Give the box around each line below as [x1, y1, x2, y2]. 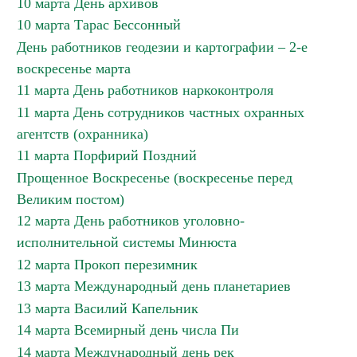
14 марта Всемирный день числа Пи [17, 322, 239, 338]
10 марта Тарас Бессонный [17, 17, 181, 33]
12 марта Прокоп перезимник [17, 257, 198, 273]
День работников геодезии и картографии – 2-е [17, 39, 308, 55]
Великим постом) [17, 191, 124, 207]
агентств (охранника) [17, 126, 148, 142]
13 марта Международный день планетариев [17, 278, 291, 294]
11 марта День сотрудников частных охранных [17, 104, 304, 120]
